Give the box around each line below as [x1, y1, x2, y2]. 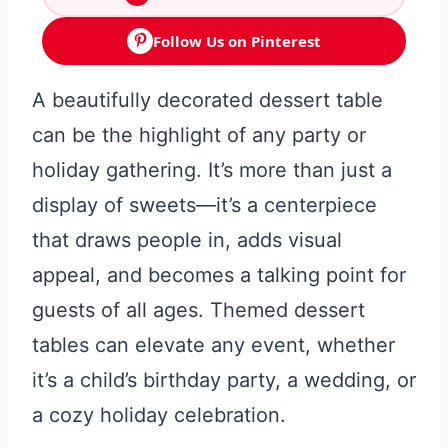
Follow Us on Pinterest [153, 30, 321, 51]
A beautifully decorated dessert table [32, 88, 383, 113]
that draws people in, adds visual [32, 228, 342, 253]
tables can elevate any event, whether [32, 333, 395, 358]
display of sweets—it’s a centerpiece [32, 193, 377, 218]
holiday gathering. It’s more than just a [32, 158, 392, 183]
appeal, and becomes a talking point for [32, 263, 406, 288]
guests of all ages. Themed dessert [32, 298, 365, 323]
